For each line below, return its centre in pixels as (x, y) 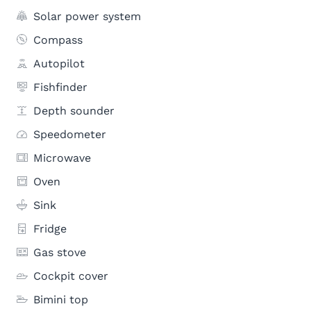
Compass (58, 40)
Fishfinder (60, 87)
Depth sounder (74, 111)
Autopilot (59, 64)
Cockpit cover (71, 276)
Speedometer (70, 134)
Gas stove (60, 252)
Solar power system (87, 16)
